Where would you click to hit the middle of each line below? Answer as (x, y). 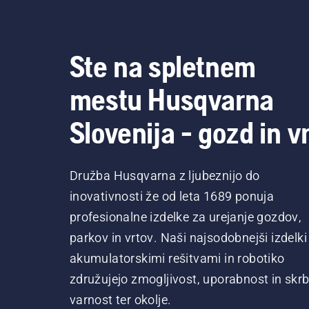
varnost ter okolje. (120, 300)
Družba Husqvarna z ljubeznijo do (165, 176)
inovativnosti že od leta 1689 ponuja (172, 197)
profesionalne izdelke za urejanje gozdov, (186, 217)
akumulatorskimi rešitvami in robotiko (177, 259)
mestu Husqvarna (171, 100)
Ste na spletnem (162, 67)
